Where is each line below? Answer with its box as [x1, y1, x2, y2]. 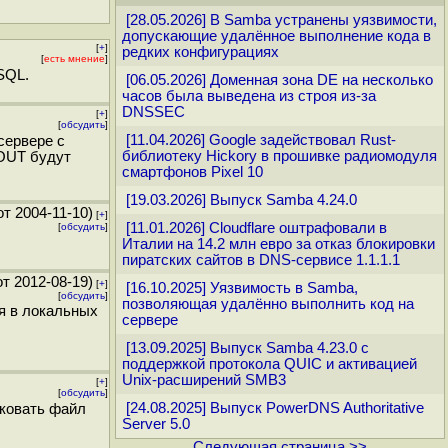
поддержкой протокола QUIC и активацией [122, 356, 417, 372]
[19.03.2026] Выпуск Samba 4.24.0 [126, 192, 357, 208]
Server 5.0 [122, 416, 190, 432]
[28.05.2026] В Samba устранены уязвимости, [126, 12, 437, 28]
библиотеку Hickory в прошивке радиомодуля [122, 148, 437, 164]
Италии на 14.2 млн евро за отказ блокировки [122, 236, 435, 252]
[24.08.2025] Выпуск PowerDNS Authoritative [126, 400, 424, 416]
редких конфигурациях [122, 44, 279, 60]
